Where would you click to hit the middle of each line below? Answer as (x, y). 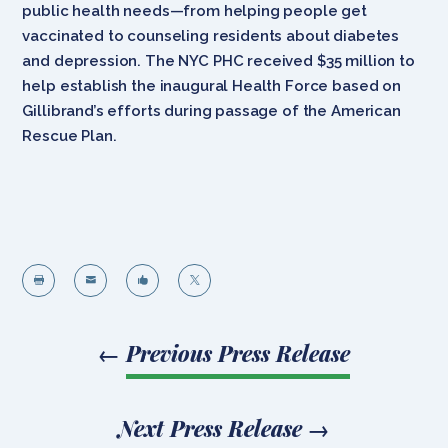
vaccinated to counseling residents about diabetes (211, 35)
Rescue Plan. (69, 135)
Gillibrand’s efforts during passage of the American (211, 110)
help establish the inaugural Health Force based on (211, 85)
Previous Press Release (238, 352)
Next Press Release (210, 427)
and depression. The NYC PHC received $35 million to (218, 60)
